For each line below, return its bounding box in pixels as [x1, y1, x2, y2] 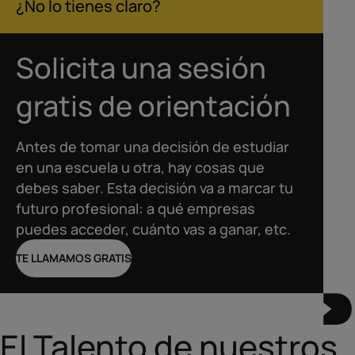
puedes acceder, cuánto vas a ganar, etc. [16, 219, 291, 239]
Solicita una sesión [16, 48, 266, 87]
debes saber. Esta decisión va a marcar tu [16, 178, 293, 197]
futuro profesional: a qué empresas [16, 199, 255, 218]
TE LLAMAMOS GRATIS [16, 250, 132, 265]
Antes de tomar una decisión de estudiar [16, 137, 289, 156]
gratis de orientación [16, 86, 291, 125]
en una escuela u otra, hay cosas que [16, 158, 265, 177]
